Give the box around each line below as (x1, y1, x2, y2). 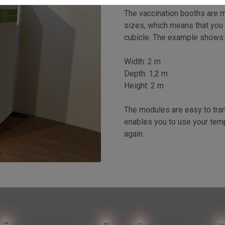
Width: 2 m (124, 57, 161, 67)
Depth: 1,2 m (124, 69, 168, 79)
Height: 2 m (124, 81, 164, 91)
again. (124, 129, 147, 139)
